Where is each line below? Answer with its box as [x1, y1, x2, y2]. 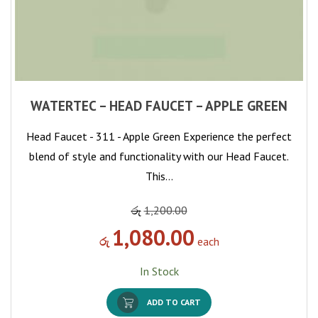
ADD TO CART [147, 296, 201, 307]
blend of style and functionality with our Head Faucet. [29, 148, 289, 163]
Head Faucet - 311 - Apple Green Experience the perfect [26, 128, 292, 143]
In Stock [139, 263, 179, 278]
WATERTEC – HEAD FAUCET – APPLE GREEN [31, 96, 287, 114]
